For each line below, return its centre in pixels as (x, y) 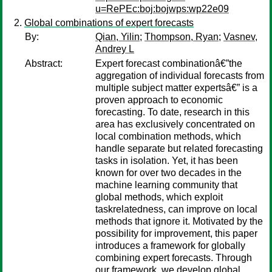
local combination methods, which (168, 136)
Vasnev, (240, 37)
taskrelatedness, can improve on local (176, 209)
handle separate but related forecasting (179, 148)
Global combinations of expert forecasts (109, 23)
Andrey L (115, 49)
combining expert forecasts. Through (174, 258)
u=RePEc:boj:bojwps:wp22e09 (162, 9)
